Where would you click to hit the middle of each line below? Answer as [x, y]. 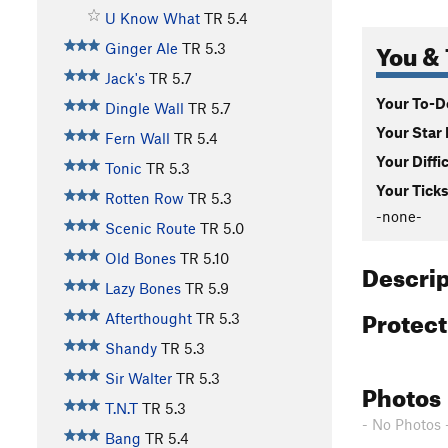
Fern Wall [137, 138]
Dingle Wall [144, 108]
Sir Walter [138, 378]
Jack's [124, 78]
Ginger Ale [141, 48]
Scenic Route [150, 228]
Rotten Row [144, 198]
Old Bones [140, 258]
